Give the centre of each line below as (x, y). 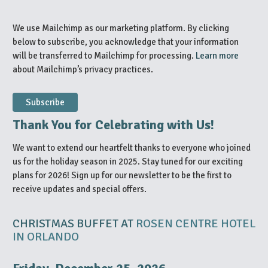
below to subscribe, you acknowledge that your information (126, 42)
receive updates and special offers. (80, 189)
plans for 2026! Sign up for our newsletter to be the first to (122, 175)
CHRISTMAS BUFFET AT (74, 223)
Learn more (217, 55)
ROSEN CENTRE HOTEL (196, 223)
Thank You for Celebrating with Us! (113, 124)
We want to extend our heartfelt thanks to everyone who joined (132, 147)
